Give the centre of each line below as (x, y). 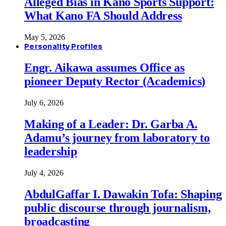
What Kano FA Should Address (103, 16)
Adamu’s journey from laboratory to (117, 137)
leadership (51, 151)
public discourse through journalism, (118, 208)
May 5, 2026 (45, 37)
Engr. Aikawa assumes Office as (104, 68)
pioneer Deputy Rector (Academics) (115, 81)
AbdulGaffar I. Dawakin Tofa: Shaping (123, 194)
